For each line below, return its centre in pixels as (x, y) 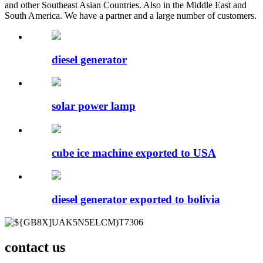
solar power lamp (94, 106)
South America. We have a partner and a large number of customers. (131, 15)
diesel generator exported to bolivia (136, 199)
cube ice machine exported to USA (134, 153)
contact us (35, 247)
